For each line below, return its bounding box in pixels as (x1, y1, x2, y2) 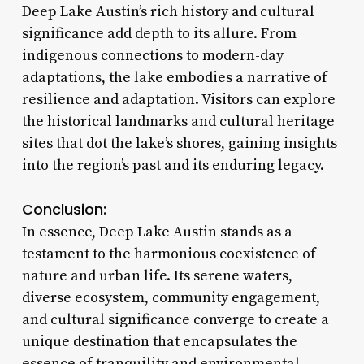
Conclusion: (21, 198, 106, 219)
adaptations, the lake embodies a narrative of (21, 67, 327, 87)
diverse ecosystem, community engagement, (21, 288, 320, 307)
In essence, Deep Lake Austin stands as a (21, 222, 292, 241)
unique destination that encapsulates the (21, 331, 297, 351)
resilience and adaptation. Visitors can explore (21, 89, 336, 109)
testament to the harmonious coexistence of (21, 244, 316, 263)
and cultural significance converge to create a (21, 310, 329, 329)
